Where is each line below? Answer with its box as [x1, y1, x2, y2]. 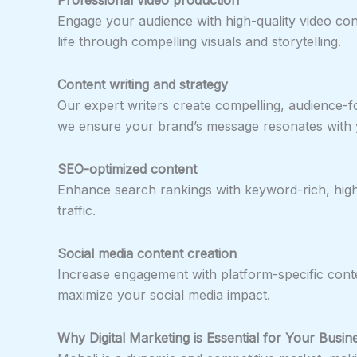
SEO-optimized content [57, 160, 197, 177]
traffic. [57, 202, 96, 218]
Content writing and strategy [57, 76, 228, 92]
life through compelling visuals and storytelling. [57, 33, 341, 49]
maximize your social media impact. [57, 286, 270, 303]
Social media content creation [57, 245, 237, 261]
